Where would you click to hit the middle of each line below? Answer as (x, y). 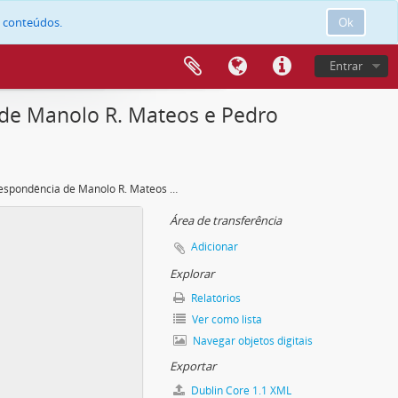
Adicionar (215, 247)
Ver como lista (226, 319)
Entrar (346, 66)
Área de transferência (226, 220)
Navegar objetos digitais (251, 341)
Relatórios (215, 298)
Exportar (193, 366)
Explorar (192, 274)
